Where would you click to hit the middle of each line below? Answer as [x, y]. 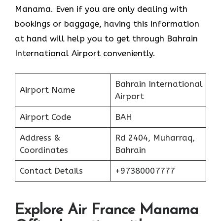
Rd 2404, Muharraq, [155, 137]
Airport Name [47, 90]
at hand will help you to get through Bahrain [106, 39]
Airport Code [45, 117]
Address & [40, 137]
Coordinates [44, 150]
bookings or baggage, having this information [107, 24]
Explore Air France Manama [107, 211]
